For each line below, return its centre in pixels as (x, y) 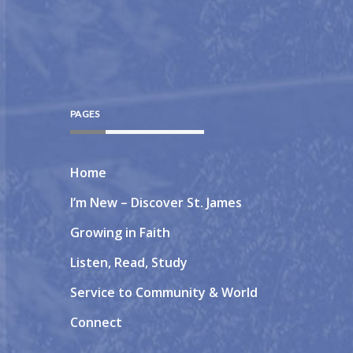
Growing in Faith (120, 232)
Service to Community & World (164, 292)
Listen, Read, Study (129, 262)
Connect (96, 322)
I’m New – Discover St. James (156, 202)
